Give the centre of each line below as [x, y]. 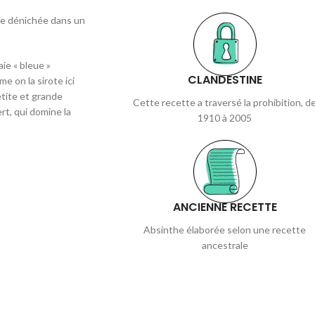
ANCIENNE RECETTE [225, 207]
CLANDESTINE [225, 79]
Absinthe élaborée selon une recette [225, 229]
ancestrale [225, 245]
